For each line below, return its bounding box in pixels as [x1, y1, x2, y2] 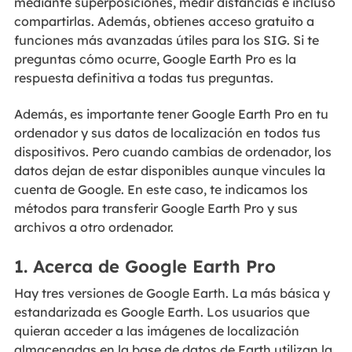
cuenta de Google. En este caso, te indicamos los [13, 181, 308, 198]
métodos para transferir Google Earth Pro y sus [13, 200, 298, 217]
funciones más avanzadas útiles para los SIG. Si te [13, 31, 319, 48]
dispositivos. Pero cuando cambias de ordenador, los [13, 144, 332, 160]
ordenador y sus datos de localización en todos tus [13, 125, 321, 141]
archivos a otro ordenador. [13, 219, 174, 236]
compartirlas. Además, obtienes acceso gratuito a [13, 13, 314, 29]
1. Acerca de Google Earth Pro [13, 255, 276, 277]
